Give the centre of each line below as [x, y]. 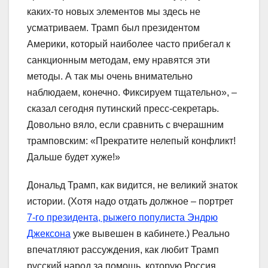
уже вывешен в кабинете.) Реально [150, 233]
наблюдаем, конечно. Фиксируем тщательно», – [132, 92]
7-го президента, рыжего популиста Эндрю [122, 217]
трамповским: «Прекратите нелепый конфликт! [131, 141]
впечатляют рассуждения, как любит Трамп [123, 249]
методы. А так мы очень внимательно [110, 76]
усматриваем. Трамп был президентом [113, 28]
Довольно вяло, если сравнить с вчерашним [125, 124]
